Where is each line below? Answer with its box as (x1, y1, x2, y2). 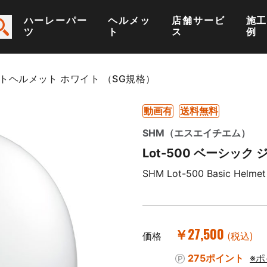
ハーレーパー (23, 14, 88, 26)
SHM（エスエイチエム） (142, 127, 250, 139)
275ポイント (188, 252, 244, 265)
